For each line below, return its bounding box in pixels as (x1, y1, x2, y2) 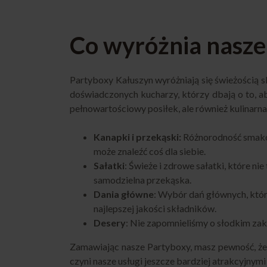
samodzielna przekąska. (94, 174, 191, 185)
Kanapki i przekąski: (94, 131, 181, 142)
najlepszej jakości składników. (94, 203, 216, 214)
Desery (94, 217, 126, 228)
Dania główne (94, 188, 154, 200)
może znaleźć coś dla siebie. (94, 145, 206, 157)
